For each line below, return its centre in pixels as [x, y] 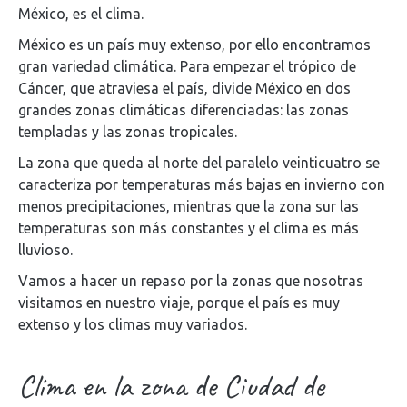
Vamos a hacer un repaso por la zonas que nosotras [191, 281]
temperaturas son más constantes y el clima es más [189, 228]
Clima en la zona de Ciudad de [171, 386]
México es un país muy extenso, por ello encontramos [194, 45]
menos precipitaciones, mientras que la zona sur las [189, 206]
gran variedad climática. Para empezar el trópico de [187, 66]
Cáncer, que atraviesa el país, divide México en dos [184, 88]
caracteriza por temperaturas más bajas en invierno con [202, 184]
